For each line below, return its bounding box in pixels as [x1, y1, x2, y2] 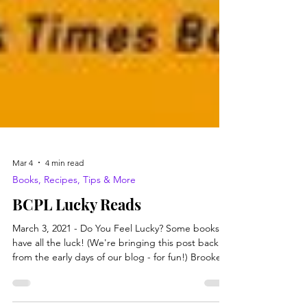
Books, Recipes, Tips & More [12, 206, 136, 219]
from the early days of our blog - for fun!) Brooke [12, 284, 221, 296]
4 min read [45, 190, 84, 201]
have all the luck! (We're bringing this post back [12, 269, 219, 282]
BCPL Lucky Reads [12, 227, 141, 247]
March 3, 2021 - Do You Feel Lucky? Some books [12, 255, 219, 267]
